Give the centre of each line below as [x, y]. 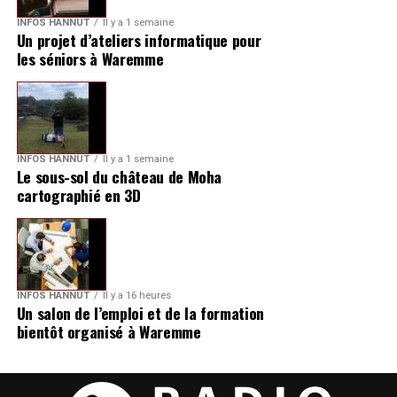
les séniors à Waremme [90, 59]
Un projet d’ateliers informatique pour [139, 40]
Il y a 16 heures [136, 296]
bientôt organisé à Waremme [109, 332]
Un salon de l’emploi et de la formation [140, 313]
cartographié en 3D [78, 195]
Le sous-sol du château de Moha [119, 177]
